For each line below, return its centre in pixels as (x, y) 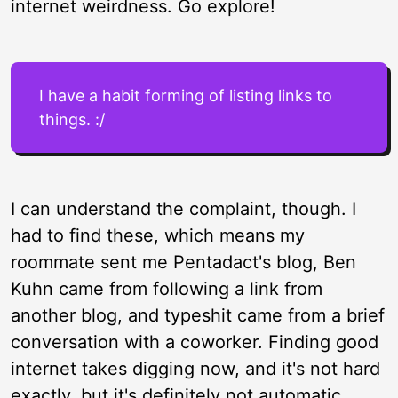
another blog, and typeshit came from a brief (198, 315)
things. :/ (72, 119)
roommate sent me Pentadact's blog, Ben (183, 262)
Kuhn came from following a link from (167, 289)
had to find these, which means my (158, 235)
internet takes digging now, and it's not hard (195, 369)
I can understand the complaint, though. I (183, 209)
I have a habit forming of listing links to (186, 96)
